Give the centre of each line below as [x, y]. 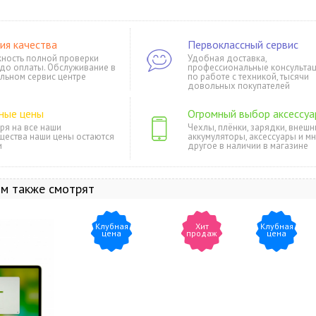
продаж [202, 233]
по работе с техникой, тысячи [248, 77]
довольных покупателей [239, 86]
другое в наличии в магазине [248, 146]
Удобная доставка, [227, 58]
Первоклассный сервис [243, 44]
